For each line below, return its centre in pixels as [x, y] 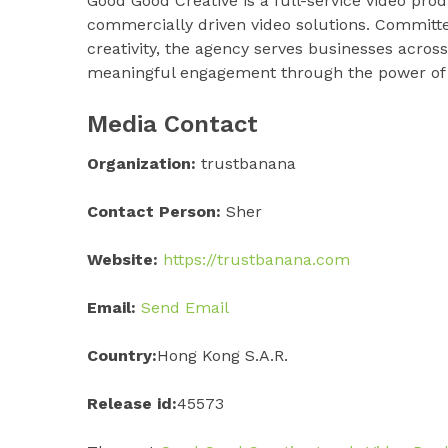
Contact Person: [154, 211]
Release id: [132, 403]
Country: [122, 355]
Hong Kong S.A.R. [222, 355]
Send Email [185, 307]
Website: [122, 259]
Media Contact [172, 123]
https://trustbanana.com [256, 259]
